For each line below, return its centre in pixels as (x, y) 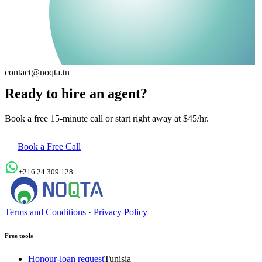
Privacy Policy (120, 212)
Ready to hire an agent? (76, 94)
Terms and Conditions (45, 212)
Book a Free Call (49, 147)
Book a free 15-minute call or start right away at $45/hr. (107, 119)
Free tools (19, 236)
